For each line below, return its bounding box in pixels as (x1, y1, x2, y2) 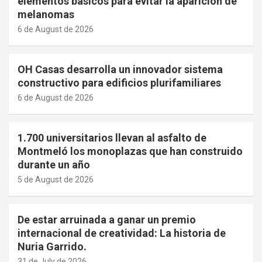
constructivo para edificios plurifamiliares (18, 77, 221, 89)
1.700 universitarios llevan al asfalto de (18, 132, 206, 144)
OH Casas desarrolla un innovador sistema (18, 63, 223, 76)
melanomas (18, 8, 74, 21)
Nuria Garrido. (18, 240, 87, 253)
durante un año (18, 158, 90, 171)
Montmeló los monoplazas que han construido (18, 145, 243, 158)
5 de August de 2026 (18, 175, 94, 185)
